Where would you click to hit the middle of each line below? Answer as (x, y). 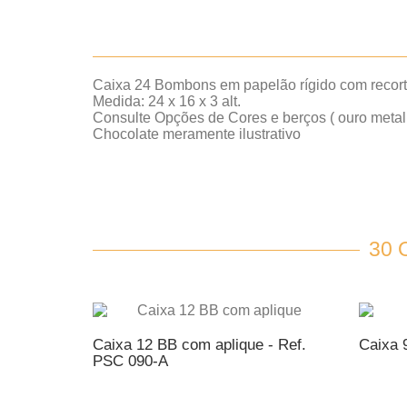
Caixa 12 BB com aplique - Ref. (199, 345)
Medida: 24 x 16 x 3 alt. (167, 101)
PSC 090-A (130, 361)
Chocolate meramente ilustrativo (197, 134)
